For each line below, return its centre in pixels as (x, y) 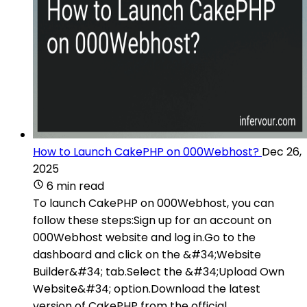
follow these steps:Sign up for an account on (152, 220)
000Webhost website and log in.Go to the (144, 237)
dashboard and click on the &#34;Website (147, 254)
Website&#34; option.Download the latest (147, 288)
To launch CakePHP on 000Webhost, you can (153, 203)
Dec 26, (282, 151)
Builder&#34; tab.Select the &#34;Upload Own (159, 271)
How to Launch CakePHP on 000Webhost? (146, 151)
